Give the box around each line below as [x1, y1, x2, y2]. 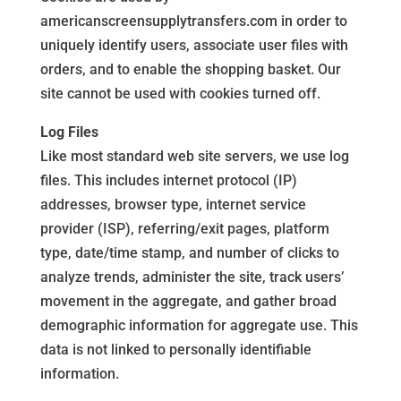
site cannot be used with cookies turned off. [39, 85, 320, 102]
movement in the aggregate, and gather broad [39, 293, 337, 310]
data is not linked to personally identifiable [39, 341, 311, 358]
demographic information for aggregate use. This [39, 317, 358, 334]
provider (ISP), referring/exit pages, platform [39, 220, 329, 237]
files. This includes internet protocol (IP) [39, 172, 297, 189]
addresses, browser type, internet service [39, 196, 306, 213]
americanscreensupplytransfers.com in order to [39, 13, 347, 30]
